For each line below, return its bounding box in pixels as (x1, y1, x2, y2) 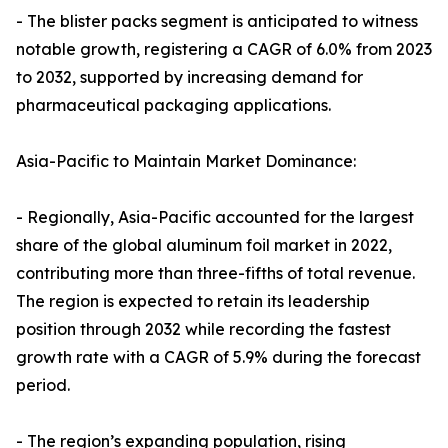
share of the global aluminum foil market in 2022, (16, 235, 392, 256)
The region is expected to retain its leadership (16, 291, 370, 312)
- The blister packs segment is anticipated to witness (16, 11, 418, 32)
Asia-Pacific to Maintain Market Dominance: (16, 151, 356, 172)
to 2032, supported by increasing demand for (16, 67, 363, 88)
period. (16, 375, 70, 396)
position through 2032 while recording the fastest (16, 319, 391, 340)
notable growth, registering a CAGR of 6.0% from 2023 (16, 39, 432, 60)
